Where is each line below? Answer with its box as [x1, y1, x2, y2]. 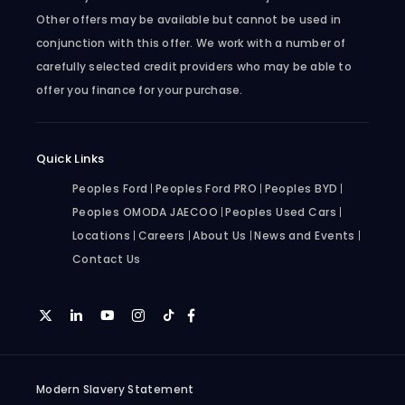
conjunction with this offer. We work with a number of [36, 34, 346, 51]
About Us [193, 227, 247, 243]
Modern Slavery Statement [36, 381, 194, 397]
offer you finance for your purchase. [36, 81, 243, 98]
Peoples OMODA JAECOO [72, 203, 218, 220]
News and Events [254, 227, 355, 243]
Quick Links [36, 149, 105, 167]
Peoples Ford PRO [155, 180, 258, 196]
